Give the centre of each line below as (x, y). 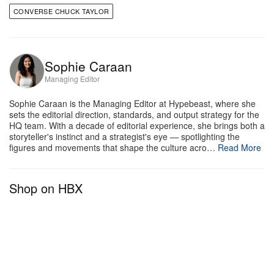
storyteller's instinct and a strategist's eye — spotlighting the (124, 136)
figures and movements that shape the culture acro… (112, 147)
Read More (239, 147)
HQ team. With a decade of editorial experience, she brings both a (137, 125)
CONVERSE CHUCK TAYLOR (61, 11)
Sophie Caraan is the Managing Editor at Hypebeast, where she (132, 103)
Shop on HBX (46, 188)
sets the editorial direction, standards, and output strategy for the (134, 114)
